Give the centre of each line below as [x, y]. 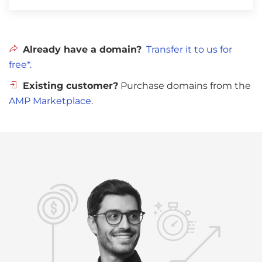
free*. [20, 65]
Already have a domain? [82, 50]
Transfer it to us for [189, 50]
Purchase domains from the [185, 86]
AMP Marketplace [50, 101]
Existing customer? [70, 86]
